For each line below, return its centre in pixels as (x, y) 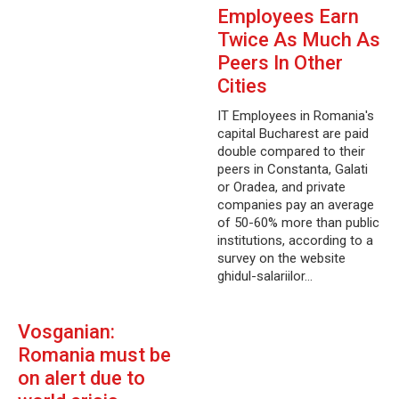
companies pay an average (296, 205)
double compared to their (291, 151)
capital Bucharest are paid (293, 134)
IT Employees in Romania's (296, 116)
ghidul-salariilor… (265, 276)
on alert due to (81, 378)
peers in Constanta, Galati (293, 169)
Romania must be (94, 355)
